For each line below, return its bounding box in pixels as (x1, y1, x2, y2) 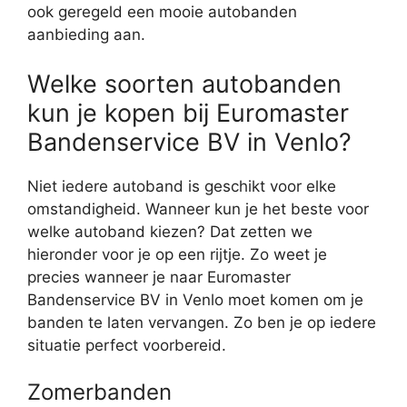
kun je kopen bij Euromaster (27, 97, 349, 128)
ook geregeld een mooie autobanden (27, 3, 297, 22)
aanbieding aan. (27, 25, 145, 45)
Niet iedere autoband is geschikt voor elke (27, 176, 336, 195)
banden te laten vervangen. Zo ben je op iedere (27, 313, 376, 332)
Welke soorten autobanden (27, 68, 342, 99)
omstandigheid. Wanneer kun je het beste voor (27, 199, 369, 218)
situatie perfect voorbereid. (27, 335, 226, 354)
